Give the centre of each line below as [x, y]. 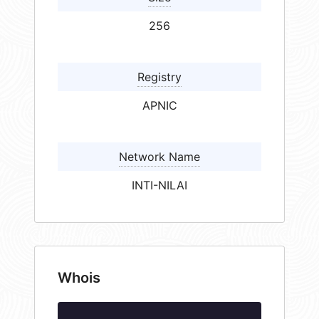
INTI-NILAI [159, 185]
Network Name [159, 157]
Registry [159, 77]
